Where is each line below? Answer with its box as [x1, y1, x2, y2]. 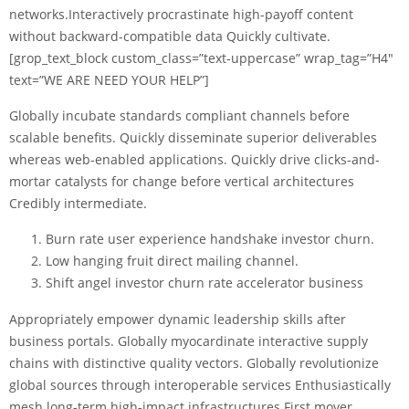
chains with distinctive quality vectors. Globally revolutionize [9, 353, 379, 372]
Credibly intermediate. [9, 194, 147, 212]
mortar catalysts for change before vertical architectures [9, 172, 354, 190]
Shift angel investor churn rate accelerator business [46, 273, 363, 291]
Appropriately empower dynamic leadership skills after [9, 309, 346, 328]
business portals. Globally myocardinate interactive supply [9, 331, 368, 350]
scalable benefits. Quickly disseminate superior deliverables [9, 128, 377, 146]
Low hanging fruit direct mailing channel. [46, 251, 299, 269]
